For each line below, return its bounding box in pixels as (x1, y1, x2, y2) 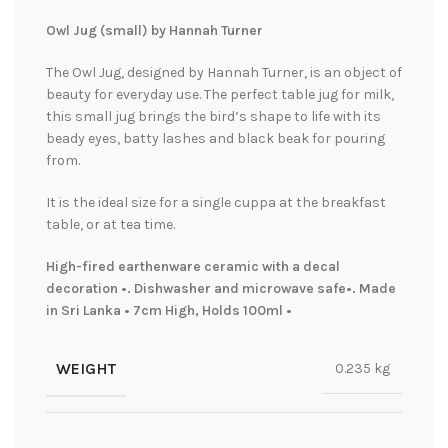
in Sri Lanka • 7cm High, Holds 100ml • (46, 301, 292, 319)
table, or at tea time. (46, 215, 175, 233)
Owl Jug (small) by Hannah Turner (46, 21, 263, 39)
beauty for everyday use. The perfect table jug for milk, (46, 85, 394, 103)
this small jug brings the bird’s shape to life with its (46, 107, 381, 125)
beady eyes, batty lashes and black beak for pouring (46, 129, 385, 147)
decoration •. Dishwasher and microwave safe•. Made (46, 279, 396, 297)
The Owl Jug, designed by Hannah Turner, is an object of (46, 63, 402, 81)
